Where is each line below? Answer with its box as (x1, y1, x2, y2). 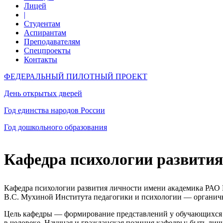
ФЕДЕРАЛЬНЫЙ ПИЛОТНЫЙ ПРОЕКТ (4, 72, 147, 81)
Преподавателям (24, 37, 80, 46)
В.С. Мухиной (4, 193, 53, 202)
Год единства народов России (4, 106, 105, 114)
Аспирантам (24, 28, 66, 37)
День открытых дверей (4, 89, 82, 98)
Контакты (24, 55, 57, 64)
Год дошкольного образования (4, 123, 107, 131)
